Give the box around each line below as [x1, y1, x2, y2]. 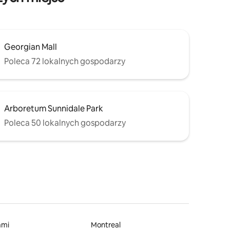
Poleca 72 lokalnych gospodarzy [4, 55, 125, 67]
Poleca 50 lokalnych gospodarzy [4, 117, 126, 128]
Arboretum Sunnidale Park [4, 103, 103, 114]
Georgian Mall [4, 41, 57, 52]
